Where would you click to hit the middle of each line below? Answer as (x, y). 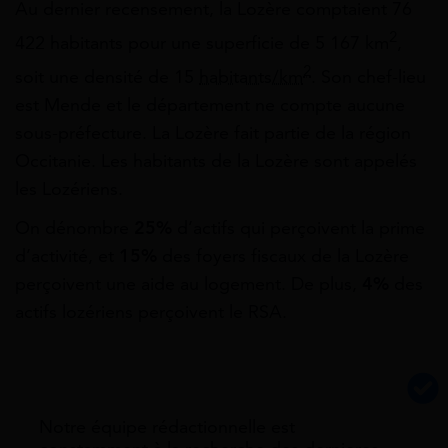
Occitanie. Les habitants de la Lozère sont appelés (216, 160)
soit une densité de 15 (107, 76)
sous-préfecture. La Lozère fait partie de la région (213, 132)
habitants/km (251, 76)
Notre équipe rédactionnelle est (167, 426)
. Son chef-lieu (368, 76)
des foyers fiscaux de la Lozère (285, 255)
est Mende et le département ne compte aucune (210, 104)
